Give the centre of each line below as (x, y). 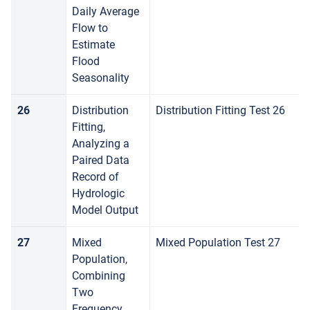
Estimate (93, 45)
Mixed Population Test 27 (218, 243)
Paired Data (101, 160)
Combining (99, 276)
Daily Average (106, 11)
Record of (95, 177)
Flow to (90, 28)
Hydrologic (98, 193)
